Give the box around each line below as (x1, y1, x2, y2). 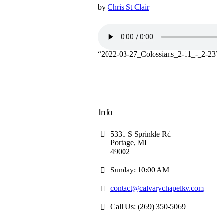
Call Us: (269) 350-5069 (110, 202, 186, 211)
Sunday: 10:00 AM (110, 166, 169, 174)
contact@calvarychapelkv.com (110, 184, 204, 192)
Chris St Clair (108, 3, 149, 11)
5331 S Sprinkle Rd (110, 130, 171, 138)
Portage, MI (110, 139, 147, 147)
